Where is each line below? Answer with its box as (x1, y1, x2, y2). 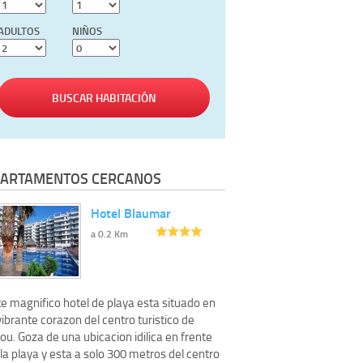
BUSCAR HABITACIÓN (51, 89, 156, 107)
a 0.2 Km (91, 226, 128, 241)
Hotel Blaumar (91, 203, 171, 222)
